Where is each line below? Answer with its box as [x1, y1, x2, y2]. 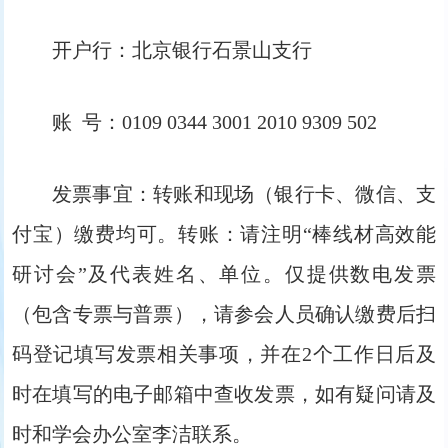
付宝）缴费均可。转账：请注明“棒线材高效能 [12, 223, 436, 245]
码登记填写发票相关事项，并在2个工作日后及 [12, 343, 436, 365]
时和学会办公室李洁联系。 [12, 423, 252, 445]
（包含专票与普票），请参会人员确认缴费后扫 [12, 303, 436, 325]
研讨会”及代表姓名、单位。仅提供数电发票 [12, 263, 436, 285]
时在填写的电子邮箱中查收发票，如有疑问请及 [12, 383, 436, 405]
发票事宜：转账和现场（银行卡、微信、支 [52, 183, 436, 205]
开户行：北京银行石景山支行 [52, 39, 312, 61]
